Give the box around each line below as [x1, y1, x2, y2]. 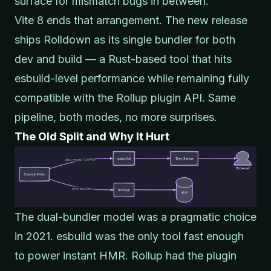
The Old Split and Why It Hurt [15, 129, 169, 143]
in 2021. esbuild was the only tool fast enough [15, 229, 244, 243]
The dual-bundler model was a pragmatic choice [15, 210, 256, 223]
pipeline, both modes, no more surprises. [15, 110, 217, 123]
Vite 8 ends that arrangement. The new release [15, 13, 247, 27]
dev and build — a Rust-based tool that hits [15, 52, 232, 65]
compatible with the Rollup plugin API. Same [15, 91, 236, 104]
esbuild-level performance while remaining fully [15, 71, 249, 85]
